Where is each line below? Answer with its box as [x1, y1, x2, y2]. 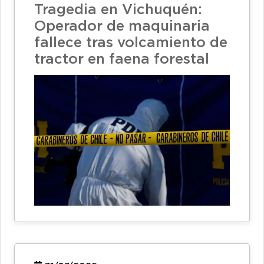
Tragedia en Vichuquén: [34, 4, 202, 17]
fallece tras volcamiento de [34, 37, 227, 50]
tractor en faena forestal [34, 53, 209, 67]
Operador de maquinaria [34, 20, 210, 34]
